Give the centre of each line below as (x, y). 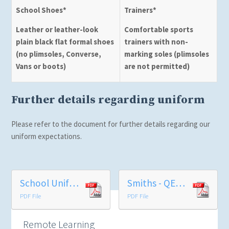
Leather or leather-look (57, 30)
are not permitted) (157, 66)
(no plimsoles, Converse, (58, 54)
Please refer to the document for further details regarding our (111, 124)
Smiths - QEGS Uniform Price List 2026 (180, 183)
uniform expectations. (48, 136)
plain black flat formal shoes (65, 42)
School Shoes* (41, 10)
